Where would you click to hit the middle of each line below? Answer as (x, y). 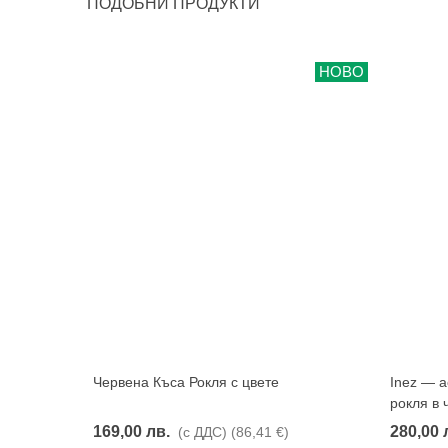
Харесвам (236, 381)
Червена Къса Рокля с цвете (186, 381)
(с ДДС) (202, 431)
